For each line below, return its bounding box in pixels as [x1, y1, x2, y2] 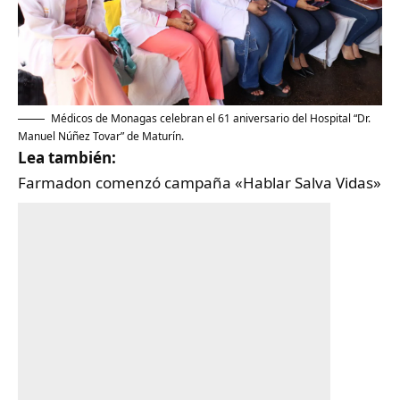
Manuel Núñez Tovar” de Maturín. [18, 129, 184, 145]
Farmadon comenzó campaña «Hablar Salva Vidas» [18, 172, 381, 194]
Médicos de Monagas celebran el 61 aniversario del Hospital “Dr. [51, 111, 371, 127]
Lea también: [18, 147, 116, 169]
